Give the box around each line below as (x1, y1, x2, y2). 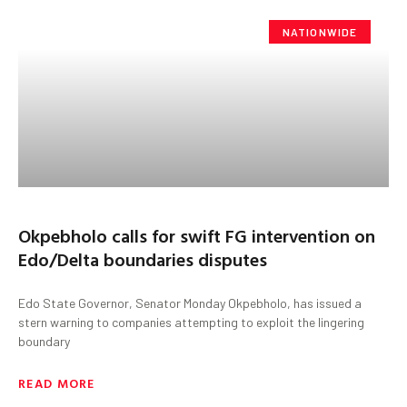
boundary (18, 333, 70, 349)
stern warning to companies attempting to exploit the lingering (18, 313, 364, 330)
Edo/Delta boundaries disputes (18, 244, 267, 273)
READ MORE (18, 372, 95, 392)
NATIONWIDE (282, 25, 358, 38)
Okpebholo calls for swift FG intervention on (18, 221, 375, 249)
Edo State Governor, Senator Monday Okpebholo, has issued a (18, 294, 362, 311)
